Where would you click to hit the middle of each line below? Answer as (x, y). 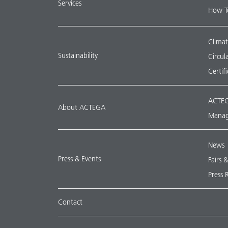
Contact (70, 202)
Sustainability (78, 55)
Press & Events (79, 159)
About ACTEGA (82, 107)
